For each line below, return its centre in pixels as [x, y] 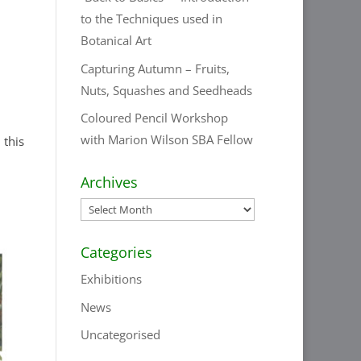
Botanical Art [116, 40]
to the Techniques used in [152, 19]
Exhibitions [112, 279]
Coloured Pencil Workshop [155, 118]
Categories [117, 252]
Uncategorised [121, 334]
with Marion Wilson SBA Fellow [167, 139]
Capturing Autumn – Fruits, [156, 68]
